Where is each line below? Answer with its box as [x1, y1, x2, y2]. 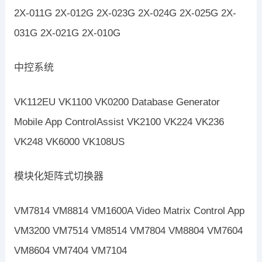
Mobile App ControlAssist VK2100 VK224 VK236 [13, 116, 224, 128]
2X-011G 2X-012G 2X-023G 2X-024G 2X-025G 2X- [13, 8, 236, 19]
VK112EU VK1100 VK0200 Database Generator [13, 96, 220, 108]
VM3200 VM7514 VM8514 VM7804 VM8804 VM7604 [13, 225, 243, 237]
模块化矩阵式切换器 [13, 171, 104, 182]
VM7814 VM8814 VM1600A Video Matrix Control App [13, 205, 244, 217]
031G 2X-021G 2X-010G [13, 27, 120, 39]
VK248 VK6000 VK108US [13, 136, 125, 148]
